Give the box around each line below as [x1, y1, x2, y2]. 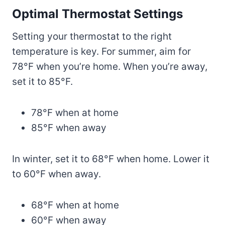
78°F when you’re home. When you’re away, [12, 60, 207, 72]
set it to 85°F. [12, 75, 73, 87]
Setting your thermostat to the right [12, 30, 172, 42]
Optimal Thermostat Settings [12, 6, 183, 21]
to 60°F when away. [12, 168, 101, 180]
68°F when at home [31, 199, 119, 211]
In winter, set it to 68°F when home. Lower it [12, 153, 209, 165]
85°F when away [31, 122, 106, 134]
